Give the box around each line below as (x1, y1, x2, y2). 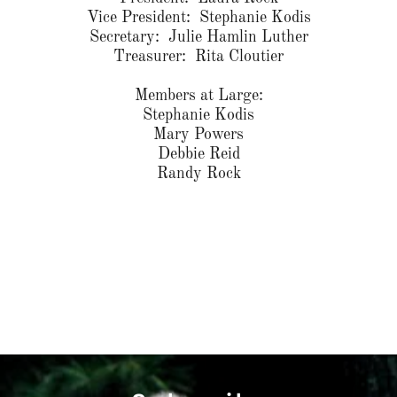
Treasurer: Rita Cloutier (113, 49, 284, 66)
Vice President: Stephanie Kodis (86, 10, 311, 27)
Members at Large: (134, 88, 263, 105)
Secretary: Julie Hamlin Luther (89, 29, 308, 46)
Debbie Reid (157, 146, 240, 163)
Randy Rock (156, 166, 241, 183)
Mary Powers (153, 127, 244, 144)
